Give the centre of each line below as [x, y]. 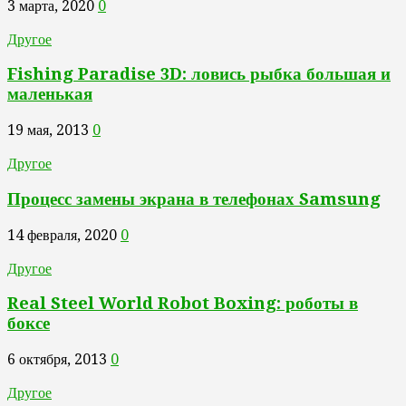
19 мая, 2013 [48, 130]
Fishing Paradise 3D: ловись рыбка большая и [199, 74]
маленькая [50, 94]
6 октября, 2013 [57, 359]
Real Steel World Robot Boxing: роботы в [183, 304]
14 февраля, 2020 [62, 235]
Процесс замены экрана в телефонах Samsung [194, 198]
